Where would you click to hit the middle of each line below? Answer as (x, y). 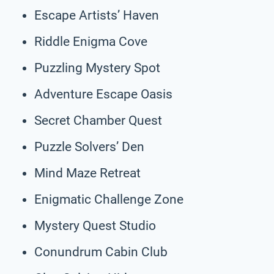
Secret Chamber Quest (98, 120)
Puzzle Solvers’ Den (89, 146)
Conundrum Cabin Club (101, 252)
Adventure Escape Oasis (103, 94)
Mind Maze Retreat (87, 173)
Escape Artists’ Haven (97, 15)
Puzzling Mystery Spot (97, 68)
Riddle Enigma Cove (91, 41)
